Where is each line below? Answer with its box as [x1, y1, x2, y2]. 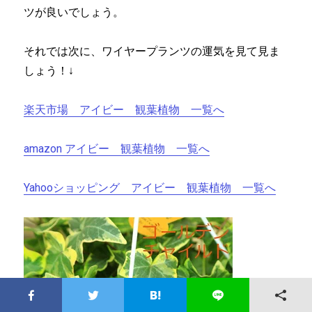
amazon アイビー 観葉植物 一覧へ [24, 142, 210, 156]
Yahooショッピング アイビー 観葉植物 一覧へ [24, 181, 276, 195]
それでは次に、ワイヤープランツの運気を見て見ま [24, 45, 281, 58]
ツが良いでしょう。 [24, 6, 125, 19]
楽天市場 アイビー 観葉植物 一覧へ [24, 103, 225, 117]
